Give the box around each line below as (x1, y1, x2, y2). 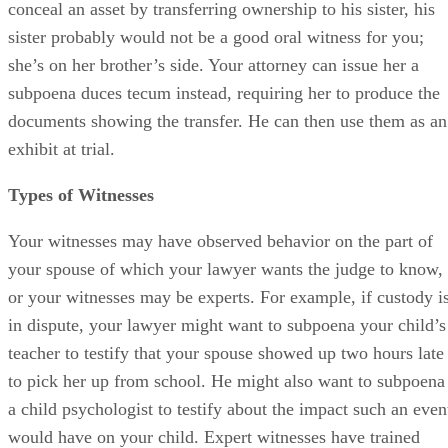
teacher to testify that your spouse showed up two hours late (8, 342, 444, 363)
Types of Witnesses (8, 184, 154, 205)
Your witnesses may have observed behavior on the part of (8, 230, 433, 251)
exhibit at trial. (8, 138, 115, 159)
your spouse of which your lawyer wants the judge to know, (8, 258, 443, 279)
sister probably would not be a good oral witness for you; (8, 26, 424, 47)
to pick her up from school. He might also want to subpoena (8, 370, 445, 391)
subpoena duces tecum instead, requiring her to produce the (8, 82, 440, 103)
